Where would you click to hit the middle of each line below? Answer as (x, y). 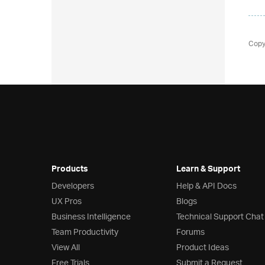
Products (70, 171)
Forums (191, 233)
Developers (73, 187)
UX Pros (67, 202)
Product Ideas (203, 248)
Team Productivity (85, 233)
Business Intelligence (91, 218)
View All (66, 248)
